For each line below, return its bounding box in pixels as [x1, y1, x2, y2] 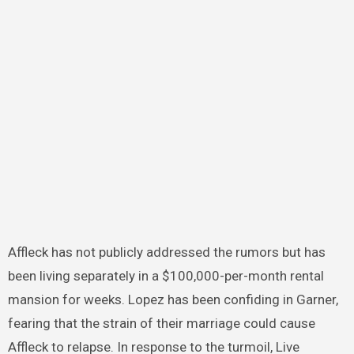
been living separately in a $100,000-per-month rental [7, 268, 324, 284]
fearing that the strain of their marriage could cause [7, 315, 315, 332]
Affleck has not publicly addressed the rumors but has [7, 244, 326, 261]
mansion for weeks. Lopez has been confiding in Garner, [7, 292, 338, 308]
